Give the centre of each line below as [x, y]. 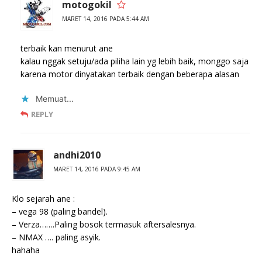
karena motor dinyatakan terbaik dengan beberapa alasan [130, 74]
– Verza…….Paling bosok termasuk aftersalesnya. [104, 225]
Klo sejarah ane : [43, 199]
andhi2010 [77, 155]
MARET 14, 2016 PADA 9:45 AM [97, 169]
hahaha [26, 250]
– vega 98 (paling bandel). [60, 212]
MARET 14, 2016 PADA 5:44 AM [106, 19]
